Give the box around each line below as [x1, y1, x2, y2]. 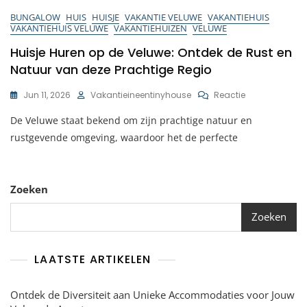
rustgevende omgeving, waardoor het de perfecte [10, 130, 238, 144]
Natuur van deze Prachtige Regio [10, 60, 212, 78]
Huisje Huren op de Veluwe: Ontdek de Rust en [10, 43, 292, 61]
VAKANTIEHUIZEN [114, 21, 187, 34]
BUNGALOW [10, 10, 60, 23]
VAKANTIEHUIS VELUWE [10, 21, 108, 34]
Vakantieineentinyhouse [90, 88, 191, 101]
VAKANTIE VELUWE [125, 10, 202, 23]
